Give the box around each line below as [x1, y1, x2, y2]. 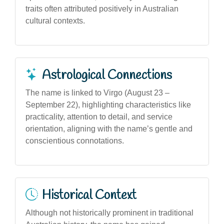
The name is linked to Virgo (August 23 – [25, 88, 169, 97]
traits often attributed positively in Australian [25, 4, 178, 13]
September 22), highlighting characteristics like [25, 100, 191, 109]
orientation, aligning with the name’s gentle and [25, 124, 192, 133]
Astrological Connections [42, 66, 172, 84]
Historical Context [42, 186, 136, 204]
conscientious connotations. [25, 136, 124, 145]
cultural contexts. [25, 16, 85, 25]
